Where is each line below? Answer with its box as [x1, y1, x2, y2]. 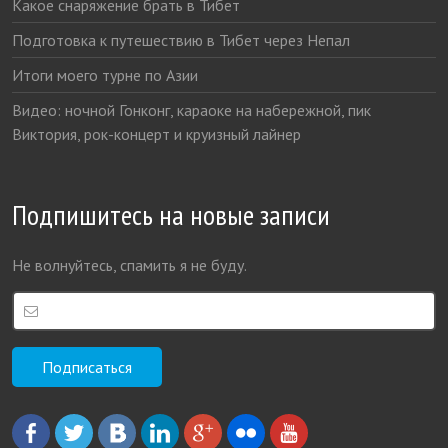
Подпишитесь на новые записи [12, 195, 331, 233]
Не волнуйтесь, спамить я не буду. [12, 254, 248, 275]
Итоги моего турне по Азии [12, 64, 199, 85]
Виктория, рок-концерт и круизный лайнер [12, 123, 302, 144]
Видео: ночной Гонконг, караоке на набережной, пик [12, 99, 372, 120]
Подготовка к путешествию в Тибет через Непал [12, 29, 351, 50]
